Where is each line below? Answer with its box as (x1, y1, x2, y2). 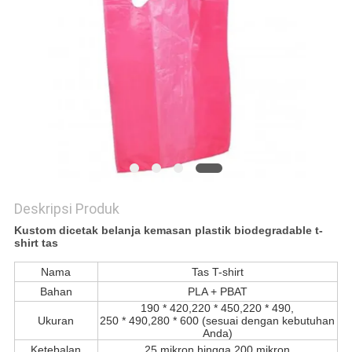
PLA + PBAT (187, 285, 247, 299)
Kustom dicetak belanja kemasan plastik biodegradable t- (13, 224, 323, 237)
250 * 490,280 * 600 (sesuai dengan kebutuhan (100, 314, 335, 328)
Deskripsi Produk (13, 200, 119, 218)
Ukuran (38, 314, 75, 328)
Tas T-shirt (191, 266, 244, 279)
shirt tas (13, 236, 58, 250)
